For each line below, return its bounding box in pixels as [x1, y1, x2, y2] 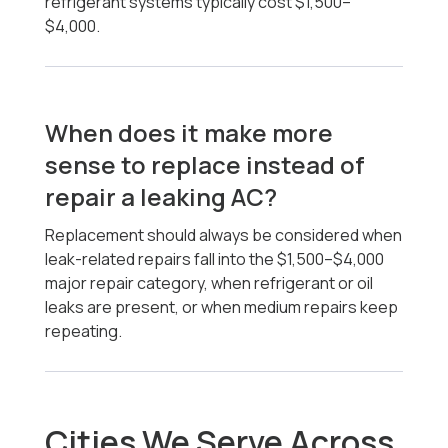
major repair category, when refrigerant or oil [45, 272, 374, 295]
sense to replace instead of [45, 148, 366, 182]
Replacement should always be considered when [45, 224, 403, 247]
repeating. [45, 320, 123, 343]
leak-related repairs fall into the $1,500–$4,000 [45, 248, 385, 271]
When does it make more [45, 116, 334, 150]
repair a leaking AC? [45, 180, 278, 214]
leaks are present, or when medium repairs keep [45, 296, 399, 319]
